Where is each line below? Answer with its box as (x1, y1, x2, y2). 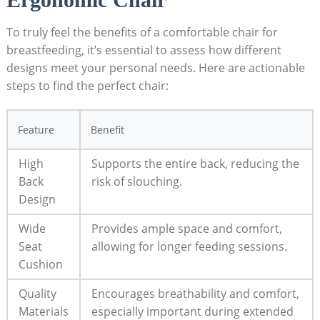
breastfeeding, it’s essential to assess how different (6, 41, 281, 58)
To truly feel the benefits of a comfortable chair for (6, 24, 278, 40)
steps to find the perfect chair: (6, 77, 169, 94)
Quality (18, 285, 56, 301)
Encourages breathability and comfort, (91, 285, 299, 301)
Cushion (18, 256, 63, 272)
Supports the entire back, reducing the (91, 155, 299, 171)
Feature (17, 122, 54, 136)
